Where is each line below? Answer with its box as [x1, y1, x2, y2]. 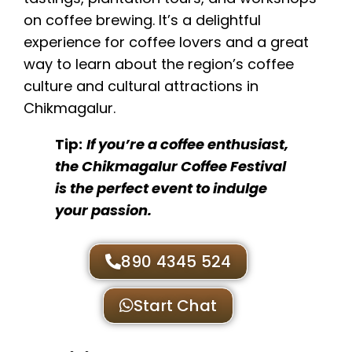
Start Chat [134, 295, 218, 317]
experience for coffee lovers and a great [24, 32, 309, 53]
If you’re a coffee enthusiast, [86, 134, 288, 155]
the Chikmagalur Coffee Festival [55, 156, 286, 177]
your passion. [55, 200, 152, 221]
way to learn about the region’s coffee [24, 54, 294, 75]
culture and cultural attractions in [24, 76, 258, 97]
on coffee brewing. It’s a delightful [24, 10, 261, 31]
